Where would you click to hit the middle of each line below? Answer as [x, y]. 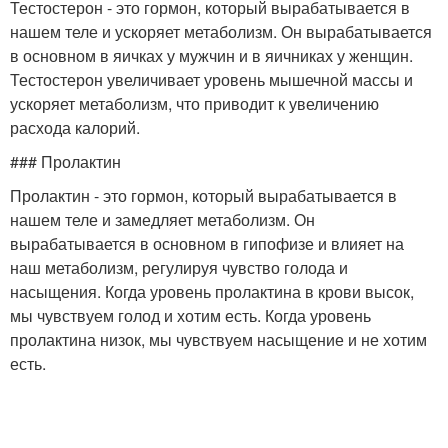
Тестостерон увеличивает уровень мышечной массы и [211, 79]
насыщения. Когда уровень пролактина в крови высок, [212, 291]
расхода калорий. [75, 127]
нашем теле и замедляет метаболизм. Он [162, 219]
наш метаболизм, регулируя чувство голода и [179, 267]
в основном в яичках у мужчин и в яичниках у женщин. [211, 55]
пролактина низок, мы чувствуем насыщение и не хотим [218, 339]
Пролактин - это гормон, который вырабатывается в [203, 195]
